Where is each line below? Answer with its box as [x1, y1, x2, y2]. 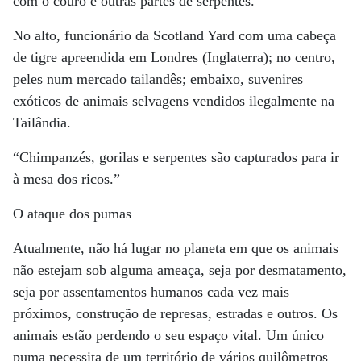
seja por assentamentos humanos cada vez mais [13, 284, 289, 300]
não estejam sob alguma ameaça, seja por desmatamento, [13, 262, 346, 278]
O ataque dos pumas [13, 205, 131, 222]
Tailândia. [13, 114, 71, 131]
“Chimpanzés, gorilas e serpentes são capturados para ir [13, 149, 339, 165]
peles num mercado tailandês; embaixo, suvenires [13, 71, 303, 87]
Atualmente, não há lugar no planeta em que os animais [13, 240, 338, 256]
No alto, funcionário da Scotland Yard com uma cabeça [13, 27, 336, 44]
